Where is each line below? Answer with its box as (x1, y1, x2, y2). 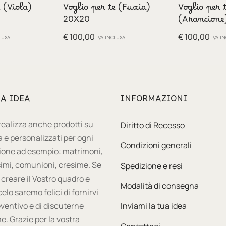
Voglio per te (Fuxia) (63, 1, 150, 18)
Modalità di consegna (121, 180, 199, 192)
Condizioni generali (121, 140, 192, 151)
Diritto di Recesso (121, 119, 185, 131)
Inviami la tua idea (121, 200, 187, 212)
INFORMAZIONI (121, 93, 187, 110)
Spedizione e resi (121, 160, 183, 172)
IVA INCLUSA (96, 34, 125, 41)
